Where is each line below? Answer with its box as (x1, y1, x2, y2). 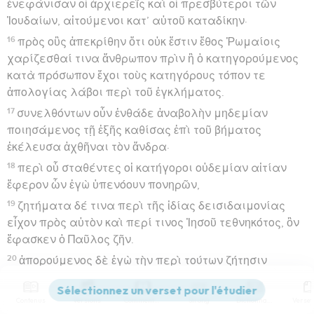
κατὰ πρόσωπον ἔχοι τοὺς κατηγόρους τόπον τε (7, 69, 266, 81)
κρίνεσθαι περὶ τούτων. (7, 288, 136, 300)
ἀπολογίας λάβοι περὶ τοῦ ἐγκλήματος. (7, 86, 224, 98)
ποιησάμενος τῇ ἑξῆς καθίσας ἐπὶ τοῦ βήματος (7, 124, 261, 136)
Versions (73, 296, 101, 305)
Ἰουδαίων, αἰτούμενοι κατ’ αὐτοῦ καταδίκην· (7, 15, 247, 27)
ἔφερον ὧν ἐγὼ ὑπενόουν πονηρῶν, (7, 179, 200, 191)
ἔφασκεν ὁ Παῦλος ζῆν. (7, 233, 134, 245)
